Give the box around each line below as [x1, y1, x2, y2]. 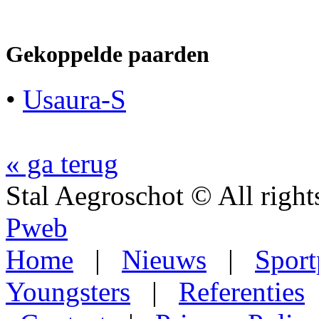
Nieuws [122, 244, 206, 276]
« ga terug [6, 148, 118, 179]
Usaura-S [23, 84, 126, 115]
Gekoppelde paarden [6, 41, 209, 67]
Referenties [179, 276, 305, 308]
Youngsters [6, 276, 130, 308]
